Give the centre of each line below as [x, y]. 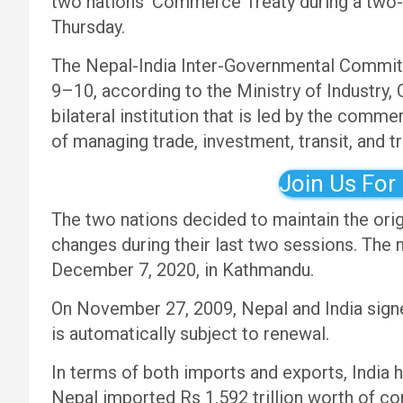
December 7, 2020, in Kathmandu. [183, 270]
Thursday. [88, 27]
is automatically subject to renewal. [190, 334]
